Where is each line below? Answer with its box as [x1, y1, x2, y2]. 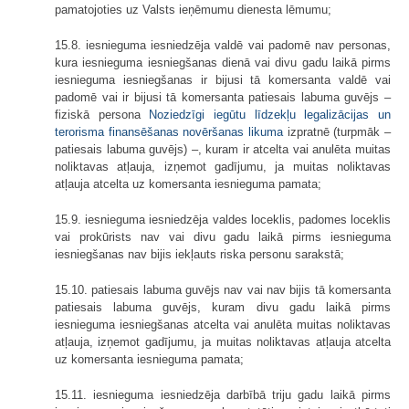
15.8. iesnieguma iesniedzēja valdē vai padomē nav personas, [55, 38, 391, 53]
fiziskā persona [55, 108, 150, 122]
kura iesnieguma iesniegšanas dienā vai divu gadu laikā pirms [55, 56, 391, 70]
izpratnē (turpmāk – [283, 125, 391, 140]
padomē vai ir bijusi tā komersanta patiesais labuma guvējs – [55, 90, 391, 105]
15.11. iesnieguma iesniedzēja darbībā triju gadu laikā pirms [55, 388, 391, 403]
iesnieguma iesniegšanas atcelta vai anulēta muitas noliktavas [55, 318, 391, 332]
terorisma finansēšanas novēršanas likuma [55, 125, 283, 140]
